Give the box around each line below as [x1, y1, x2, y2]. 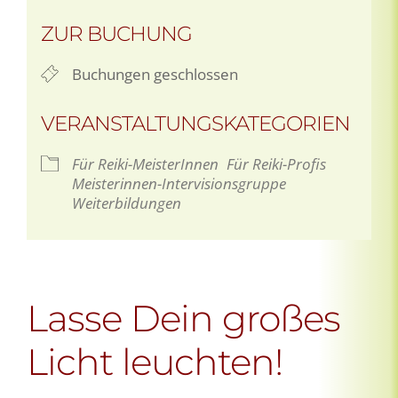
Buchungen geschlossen [72, 63, 238, 84]
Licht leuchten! [27, 338, 283, 384]
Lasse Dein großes [27, 295, 340, 340]
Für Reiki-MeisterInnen [72, 153, 219, 174]
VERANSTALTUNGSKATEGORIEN [41, 110, 350, 136]
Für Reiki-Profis [227, 153, 326, 174]
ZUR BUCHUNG [41, 20, 192, 46]
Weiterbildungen [72, 192, 181, 213]
